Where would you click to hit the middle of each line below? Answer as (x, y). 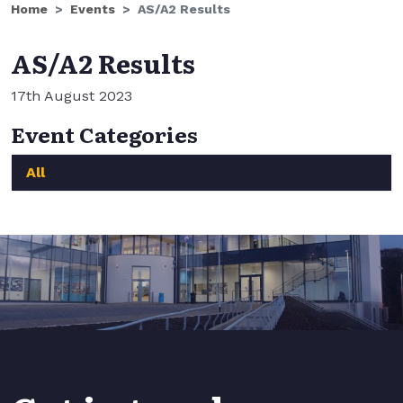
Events (93, 9)
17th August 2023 (72, 96)
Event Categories (104, 134)
